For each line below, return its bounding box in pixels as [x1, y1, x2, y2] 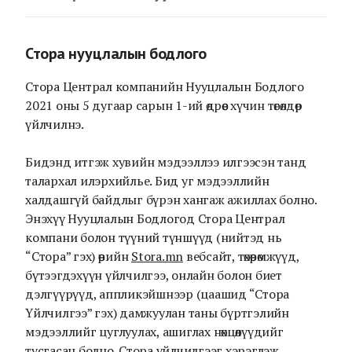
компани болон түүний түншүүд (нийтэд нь [25, 229, 282, 246]
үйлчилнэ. [25, 115, 84, 133]
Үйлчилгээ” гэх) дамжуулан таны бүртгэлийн [25, 304, 289, 321]
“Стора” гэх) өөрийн [25, 247, 131, 265]
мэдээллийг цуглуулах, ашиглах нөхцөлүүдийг [25, 323, 284, 340]
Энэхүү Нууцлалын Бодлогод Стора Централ [25, 210, 285, 227]
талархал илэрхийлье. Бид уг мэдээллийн [25, 172, 269, 189]
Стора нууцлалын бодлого [25, 43, 207, 64]
